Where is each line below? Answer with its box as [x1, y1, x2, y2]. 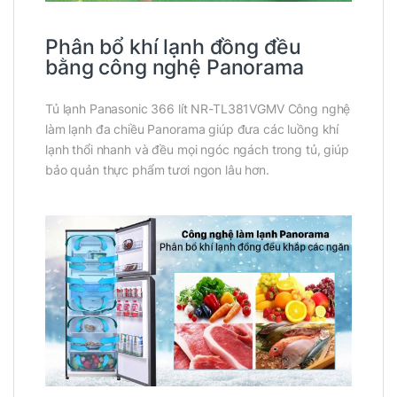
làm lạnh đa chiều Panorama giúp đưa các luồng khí [45, 121, 339, 137]
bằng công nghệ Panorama [45, 55, 304, 81]
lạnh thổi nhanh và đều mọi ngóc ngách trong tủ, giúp [45, 142, 349, 158]
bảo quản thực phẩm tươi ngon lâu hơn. [45, 162, 269, 178]
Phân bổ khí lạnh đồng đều [45, 35, 301, 60]
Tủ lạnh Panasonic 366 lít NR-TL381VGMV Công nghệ [45, 101, 351, 117]
